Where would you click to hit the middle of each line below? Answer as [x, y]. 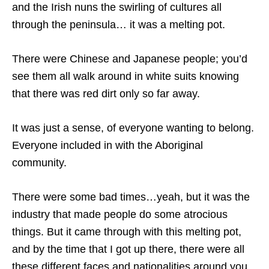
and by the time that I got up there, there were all [128, 249]
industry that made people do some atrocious [120, 214]
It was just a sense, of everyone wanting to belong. [133, 128]
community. [39, 162]
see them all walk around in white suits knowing [125, 76]
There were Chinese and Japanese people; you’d [130, 59]
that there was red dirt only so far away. [106, 93]
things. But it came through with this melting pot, [127, 231]
